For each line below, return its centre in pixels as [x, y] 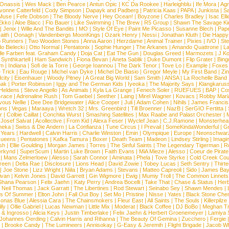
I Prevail [151, 127]
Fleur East [130, 200]
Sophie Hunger [113, 47]
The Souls [187, 200]
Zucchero [193, 219]
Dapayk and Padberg [112, 10]
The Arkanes [152, 47]
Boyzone [148, 16]
